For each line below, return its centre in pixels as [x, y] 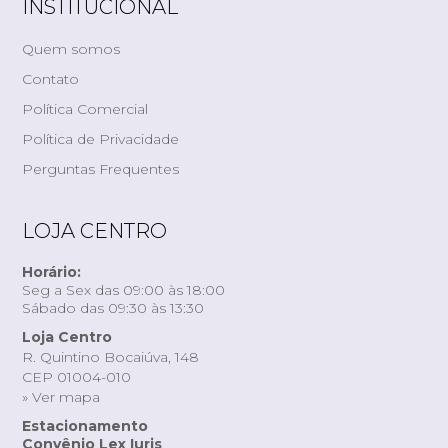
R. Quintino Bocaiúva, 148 [111, 357]
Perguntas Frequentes [101, 169]
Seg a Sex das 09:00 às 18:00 [124, 290]
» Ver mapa [61, 397]
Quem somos [71, 49]
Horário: [52, 272]
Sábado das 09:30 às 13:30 [113, 308]
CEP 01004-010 [77, 377]
